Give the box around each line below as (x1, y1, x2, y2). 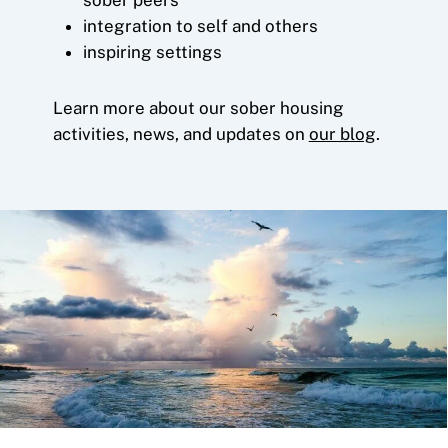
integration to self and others (82, 15, 318, 36)
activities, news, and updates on (52, 123, 309, 144)
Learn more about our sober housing (52, 97, 344, 118)
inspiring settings (82, 41, 222, 62)
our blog (308, 123, 376, 144)
